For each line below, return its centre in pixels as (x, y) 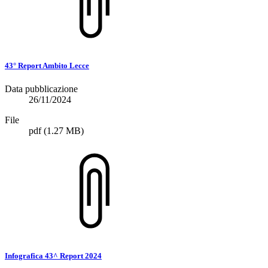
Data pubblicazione (41, 89)
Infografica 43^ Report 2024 (53, 256)
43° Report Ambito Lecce (47, 65)
